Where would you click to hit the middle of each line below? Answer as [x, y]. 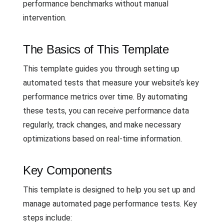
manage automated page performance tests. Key [110, 204]
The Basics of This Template [96, 49]
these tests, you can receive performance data [106, 111]
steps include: [47, 218]
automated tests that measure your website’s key [111, 83]
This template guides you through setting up [101, 69]
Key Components [67, 170]
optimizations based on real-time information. [102, 139]
